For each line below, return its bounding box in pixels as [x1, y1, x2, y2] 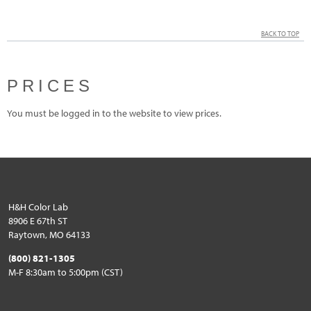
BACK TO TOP [261, 28, 299, 38]
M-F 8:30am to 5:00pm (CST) [8, 265, 123, 278]
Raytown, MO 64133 [8, 228, 90, 241]
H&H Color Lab [8, 200, 68, 213]
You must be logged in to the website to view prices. [7, 106, 221, 119]
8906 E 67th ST [8, 214, 67, 227]
